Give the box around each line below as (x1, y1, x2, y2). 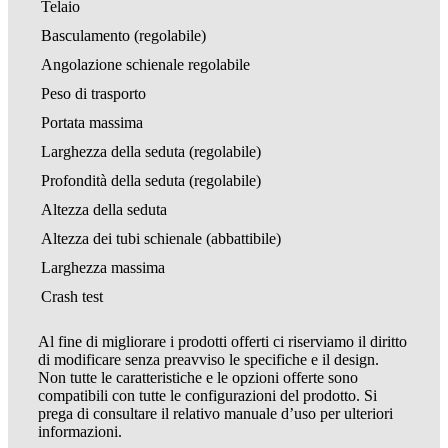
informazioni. (37, 422, 122, 440)
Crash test (40, 287, 103, 305)
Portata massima (40, 113, 143, 131)
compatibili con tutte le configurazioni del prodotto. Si (37, 386, 377, 404)
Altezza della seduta (40, 200, 167, 218)
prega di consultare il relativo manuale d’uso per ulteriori (37, 404, 393, 422)
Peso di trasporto (40, 84, 146, 102)
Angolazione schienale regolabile (40, 55, 250, 73)
